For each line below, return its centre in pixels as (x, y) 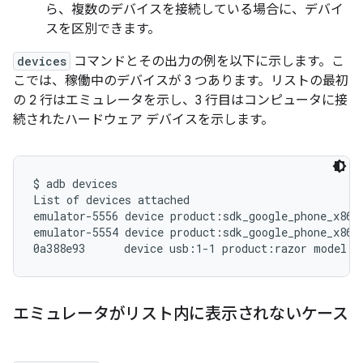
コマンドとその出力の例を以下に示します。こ (207, 62)
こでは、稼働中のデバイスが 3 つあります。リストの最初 (181, 81)
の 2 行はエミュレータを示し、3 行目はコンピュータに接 (180, 101)
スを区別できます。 (103, 30)
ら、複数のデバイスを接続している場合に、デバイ (194, 10)
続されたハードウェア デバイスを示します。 (143, 120)
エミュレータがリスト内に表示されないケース (181, 314)
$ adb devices (75, 184)
